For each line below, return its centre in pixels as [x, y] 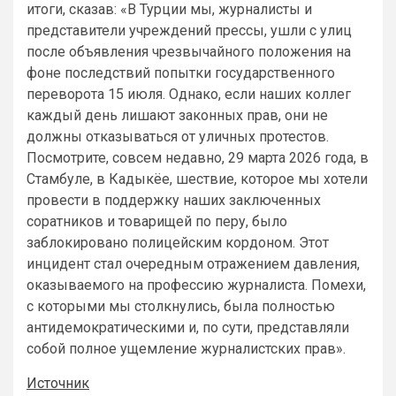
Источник [58, 383]
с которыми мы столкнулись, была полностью [181, 306]
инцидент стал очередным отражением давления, [193, 263]
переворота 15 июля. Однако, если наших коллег [189, 94]
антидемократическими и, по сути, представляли [188, 327]
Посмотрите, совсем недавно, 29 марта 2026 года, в [198, 157]
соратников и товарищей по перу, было [157, 221]
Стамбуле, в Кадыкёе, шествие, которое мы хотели [197, 179]
